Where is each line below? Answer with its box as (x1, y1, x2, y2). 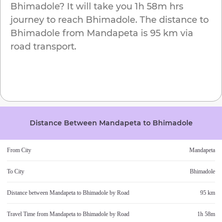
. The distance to (135, 14, 209, 26)
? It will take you (59, 1, 132, 12)
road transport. (10, 41, 76, 53)
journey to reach (10, 14, 86, 26)
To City (7, 168, 24, 175)
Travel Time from (7, 211, 50, 218)
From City (7, 147, 31, 154)
